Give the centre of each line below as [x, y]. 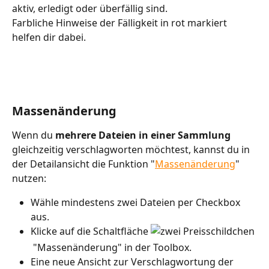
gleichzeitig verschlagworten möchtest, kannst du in [132, 149]
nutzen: [29, 178]
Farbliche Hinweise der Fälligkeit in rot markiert [121, 23]
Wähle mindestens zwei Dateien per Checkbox [137, 202]
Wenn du [34, 135]
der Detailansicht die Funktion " [83, 164]
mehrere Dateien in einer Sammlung [143, 135]
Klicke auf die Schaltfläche [91, 231]
